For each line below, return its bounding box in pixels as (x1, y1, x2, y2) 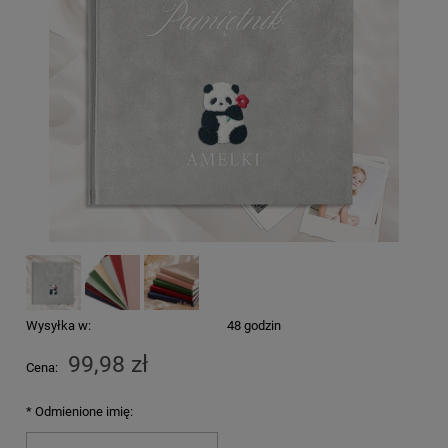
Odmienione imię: (32, 403, 133, 419)
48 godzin (226, 317, 281, 333)
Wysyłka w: (26, 317, 91, 333)
